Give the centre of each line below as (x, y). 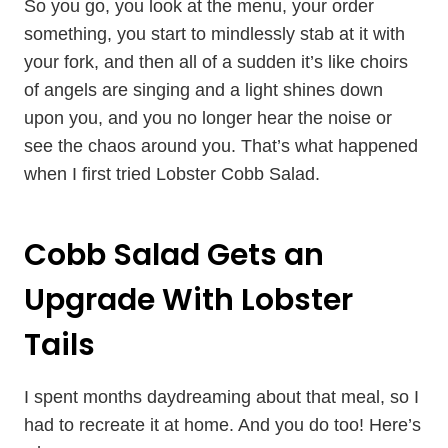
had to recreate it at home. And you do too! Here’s (222, 425)
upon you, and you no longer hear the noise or (208, 118)
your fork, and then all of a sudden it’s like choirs (216, 62)
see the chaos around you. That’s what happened (221, 146)
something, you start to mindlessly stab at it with (214, 34)
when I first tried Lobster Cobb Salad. (172, 174)
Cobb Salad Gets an (174, 255)
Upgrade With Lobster (188, 300)
